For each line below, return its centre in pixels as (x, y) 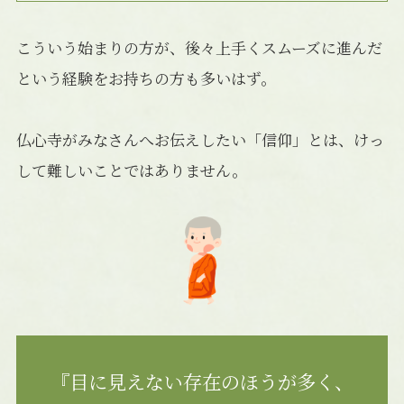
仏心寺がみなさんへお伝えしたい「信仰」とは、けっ (200, 140)
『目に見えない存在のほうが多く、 (202, 381)
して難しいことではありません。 (131, 170)
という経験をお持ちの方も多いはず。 (146, 78)
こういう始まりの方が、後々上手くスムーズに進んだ (199, 48)
